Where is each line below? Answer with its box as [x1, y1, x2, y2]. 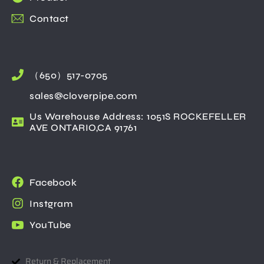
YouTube [29, 219, 71, 230]
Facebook [29, 176, 77, 188]
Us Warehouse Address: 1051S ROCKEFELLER [29, 111, 246, 123]
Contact [29, 12, 69, 24]
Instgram [29, 197, 72, 209]
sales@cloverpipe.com [29, 90, 137, 102]
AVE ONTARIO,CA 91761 [29, 122, 137, 134]
